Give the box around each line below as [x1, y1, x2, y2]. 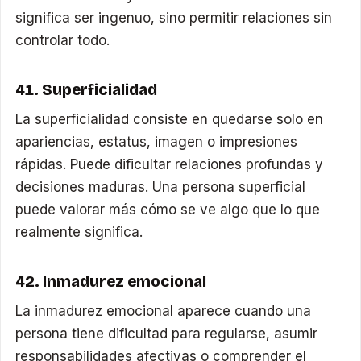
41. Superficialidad [15, 80, 158, 100]
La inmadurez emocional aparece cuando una [15, 303, 312, 320]
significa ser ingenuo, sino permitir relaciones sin [15, 10, 333, 27]
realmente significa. [15, 224, 143, 241]
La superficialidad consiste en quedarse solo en [15, 111, 324, 128]
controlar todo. [15, 32, 110, 49]
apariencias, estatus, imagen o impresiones [15, 134, 298, 151]
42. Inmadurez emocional [15, 272, 207, 292]
